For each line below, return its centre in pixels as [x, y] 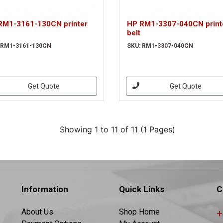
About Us [37, 212]
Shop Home [139, 212]
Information [45, 189]
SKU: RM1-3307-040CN [160, 46]
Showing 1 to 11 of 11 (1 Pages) [117, 129]
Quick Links [142, 189]
